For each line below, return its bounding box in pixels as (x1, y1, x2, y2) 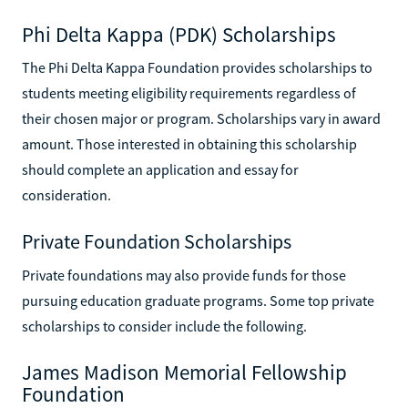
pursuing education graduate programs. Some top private (22, 291, 374, 310)
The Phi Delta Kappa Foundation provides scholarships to (22, 57, 372, 76)
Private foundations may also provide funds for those (22, 265, 346, 284)
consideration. (22, 185, 111, 204)
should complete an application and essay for (22, 159, 299, 178)
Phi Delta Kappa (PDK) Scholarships (22, 20, 336, 47)
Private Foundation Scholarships (22, 228, 291, 254)
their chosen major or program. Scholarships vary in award (22, 108, 381, 127)
